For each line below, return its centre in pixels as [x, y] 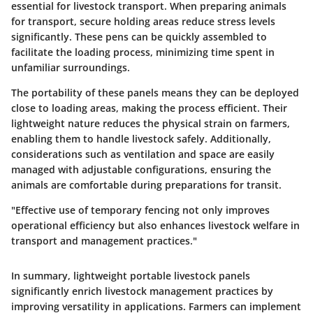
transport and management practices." [104, 241]
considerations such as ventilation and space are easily [143, 154]
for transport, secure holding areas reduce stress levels [143, 22]
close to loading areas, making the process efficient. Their [149, 108]
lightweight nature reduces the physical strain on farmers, [151, 124]
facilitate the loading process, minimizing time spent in [143, 52]
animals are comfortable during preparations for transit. [146, 185]
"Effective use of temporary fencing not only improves [140, 210]
